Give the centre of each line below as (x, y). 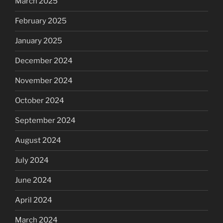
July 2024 (32, 161)
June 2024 (33, 180)
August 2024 (38, 141)
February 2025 (41, 21)
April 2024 (34, 200)
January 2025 (39, 41)
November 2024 (44, 81)
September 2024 (45, 121)
